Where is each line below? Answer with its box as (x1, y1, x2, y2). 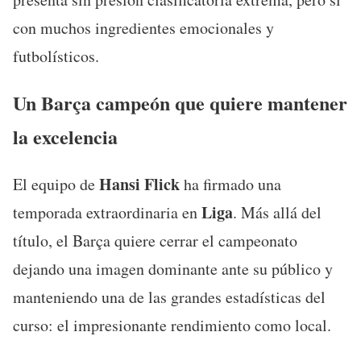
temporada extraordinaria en (13, 201, 201, 223)
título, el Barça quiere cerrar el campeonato (13, 229, 297, 251)
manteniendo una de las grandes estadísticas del (13, 285, 326, 308)
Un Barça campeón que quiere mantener (13, 88, 347, 117)
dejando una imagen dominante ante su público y (13, 257, 333, 280)
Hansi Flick (99, 172, 180, 196)
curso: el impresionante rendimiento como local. (13, 313, 331, 336)
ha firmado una (180, 172, 281, 195)
